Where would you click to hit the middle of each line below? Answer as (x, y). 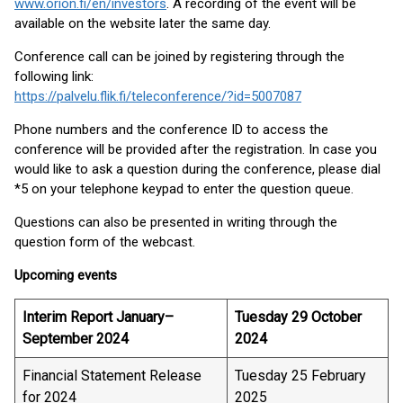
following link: (54, 76)
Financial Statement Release (112, 376)
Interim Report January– (98, 317)
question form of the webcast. (105, 242)
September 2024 (76, 339)
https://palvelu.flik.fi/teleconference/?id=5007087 (158, 96)
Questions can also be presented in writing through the (176, 222)
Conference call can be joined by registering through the (179, 57)
